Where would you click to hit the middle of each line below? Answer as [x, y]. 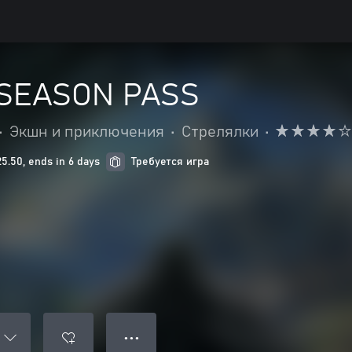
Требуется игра [170, 162]
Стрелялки [220, 132]
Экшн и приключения [87, 132]
